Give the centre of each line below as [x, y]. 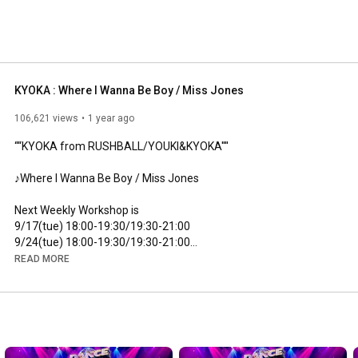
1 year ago [111, 118]
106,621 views [46, 118]
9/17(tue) [40, 226]
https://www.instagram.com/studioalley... [118, 338]
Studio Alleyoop [54, 274]
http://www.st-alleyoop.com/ [87, 306]
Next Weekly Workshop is [77, 210]
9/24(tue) [40, 242]
